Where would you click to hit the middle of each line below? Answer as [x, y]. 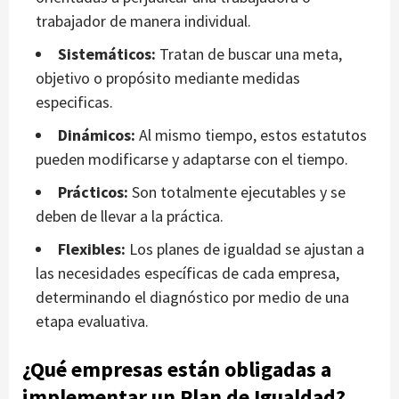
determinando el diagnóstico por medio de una [192, 297]
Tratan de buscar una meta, [251, 54]
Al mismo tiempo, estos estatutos [253, 135]
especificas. [74, 102]
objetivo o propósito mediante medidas [168, 78]
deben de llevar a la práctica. [130, 216]
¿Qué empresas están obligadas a [177, 370]
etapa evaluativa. [92, 322]
